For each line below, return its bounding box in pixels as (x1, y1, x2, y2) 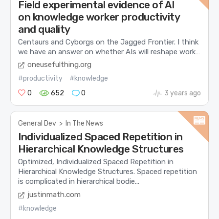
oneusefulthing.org (27, 60, 92, 69)
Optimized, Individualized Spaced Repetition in (18, 157, 174, 167)
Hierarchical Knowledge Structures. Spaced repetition (18, 167, 197, 176)
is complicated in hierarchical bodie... (18, 177, 140, 186)
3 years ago (164, 89, 201, 98)
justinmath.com (27, 190, 81, 199)
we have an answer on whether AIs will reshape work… (18, 47, 200, 56)
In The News (66, 119, 104, 128)
